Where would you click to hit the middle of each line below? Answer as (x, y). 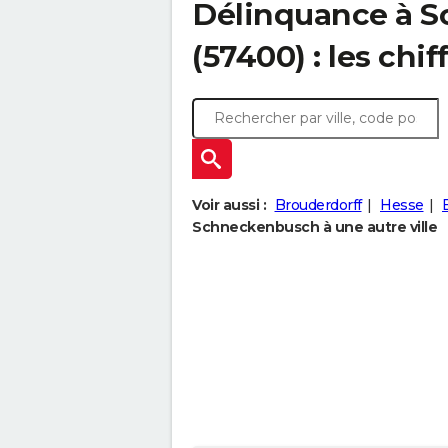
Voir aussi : (229, 205)
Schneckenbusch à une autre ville (314, 227)
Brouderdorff (318, 205)
